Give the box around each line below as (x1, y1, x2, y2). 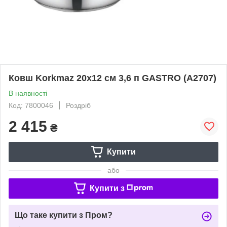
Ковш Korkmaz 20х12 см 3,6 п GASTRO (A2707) (9, 72, 216, 83)
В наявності (9, 89, 47, 97)
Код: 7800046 (9, 101, 53, 109)
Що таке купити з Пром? (15, 210, 112, 219)
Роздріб (66, 101, 91, 109)
